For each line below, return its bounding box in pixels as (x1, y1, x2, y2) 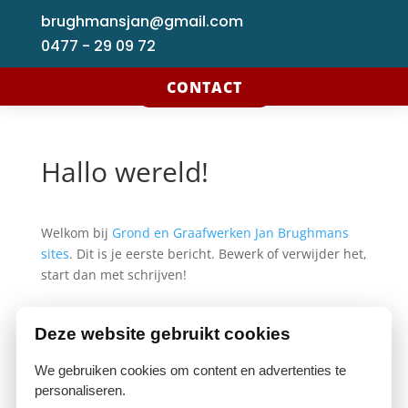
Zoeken (313, 355, 358, 373)
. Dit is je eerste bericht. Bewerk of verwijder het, (68, 245, 367, 262)
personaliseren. (34, 382, 126, 398)
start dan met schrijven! (40, 266, 187, 283)
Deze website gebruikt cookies (34, 324, 291, 343)
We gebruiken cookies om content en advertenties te (34, 362, 346, 378)
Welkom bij (40, 224, 112, 241)
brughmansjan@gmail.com (40, 11, 243, 32)
